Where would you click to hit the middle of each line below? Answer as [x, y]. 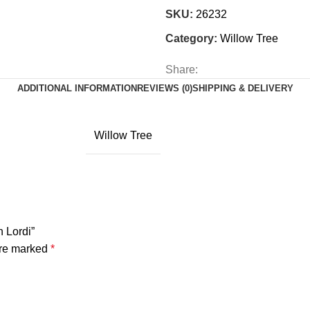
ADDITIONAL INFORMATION [77, 88]
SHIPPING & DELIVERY [243, 88]
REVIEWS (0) [164, 88]
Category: [191, 38]
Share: [182, 70]
